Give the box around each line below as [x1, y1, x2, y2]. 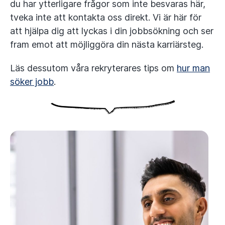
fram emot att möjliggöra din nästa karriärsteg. [10, 39, 203, 50]
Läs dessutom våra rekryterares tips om [10, 63, 177, 73]
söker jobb [10, 76, 54, 87]
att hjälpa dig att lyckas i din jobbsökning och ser [10, 26, 213, 36]
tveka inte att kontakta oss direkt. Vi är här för [10, 12, 201, 23]
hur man [177, 63, 210, 73]
